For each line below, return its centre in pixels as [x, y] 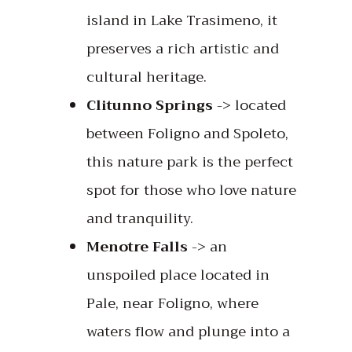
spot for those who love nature [191, 190]
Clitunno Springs [150, 105]
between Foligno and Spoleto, [187, 133]
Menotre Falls [137, 246]
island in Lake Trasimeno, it [182, 20]
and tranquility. [140, 218]
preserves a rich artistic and [183, 48]
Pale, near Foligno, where [172, 303]
